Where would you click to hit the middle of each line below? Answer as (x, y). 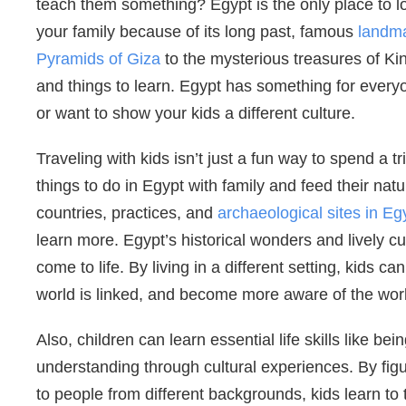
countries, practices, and (127, 213)
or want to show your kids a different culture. (196, 114)
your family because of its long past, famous (197, 32)
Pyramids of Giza (98, 59)
